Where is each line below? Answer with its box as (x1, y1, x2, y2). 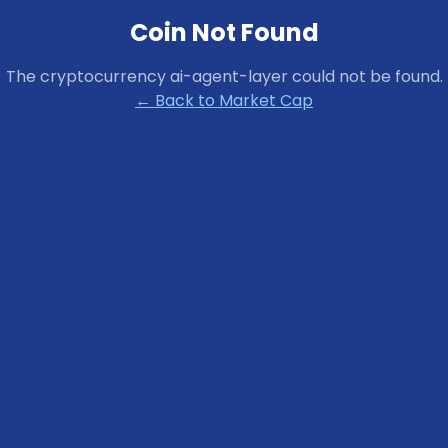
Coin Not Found (129, 16, 319, 49)
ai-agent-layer (169, 65, 288, 88)
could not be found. (287, 65, 443, 88)
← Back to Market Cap (135, 89, 313, 112)
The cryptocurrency (5, 65, 170, 88)
